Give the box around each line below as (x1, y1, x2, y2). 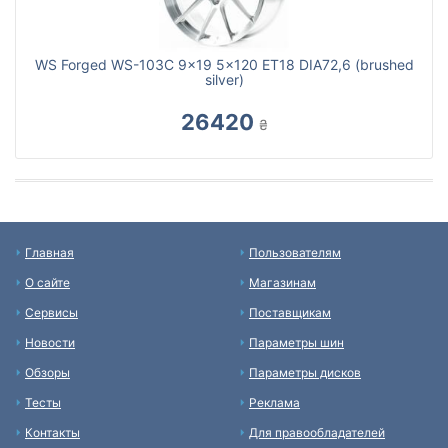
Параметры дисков (249, 365, 361, 380)
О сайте (25, 275, 70, 290)
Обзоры (25, 365, 70, 380)
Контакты (25, 425, 80, 440)
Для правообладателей (249, 425, 385, 440)
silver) (204, 71, 244, 88)
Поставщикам (249, 305, 331, 320)
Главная (25, 245, 74, 260)
